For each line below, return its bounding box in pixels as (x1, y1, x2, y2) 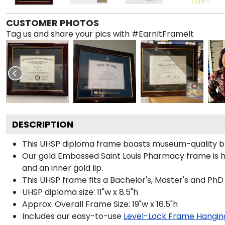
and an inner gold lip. (22, 162, 103, 174)
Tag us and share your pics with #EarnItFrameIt (6, 28, 194, 40)
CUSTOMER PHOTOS (6, 16, 99, 29)
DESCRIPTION (12, 118, 73, 131)
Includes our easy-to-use (22, 210, 122, 222)
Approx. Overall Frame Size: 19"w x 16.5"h (22, 198, 178, 210)
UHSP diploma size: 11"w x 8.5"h (22, 186, 138, 198)
